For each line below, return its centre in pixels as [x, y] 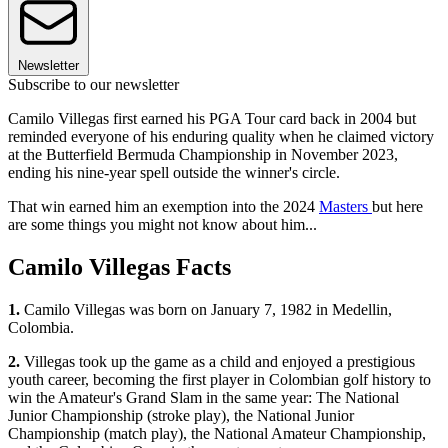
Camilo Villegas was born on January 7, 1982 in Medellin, [208, 309]
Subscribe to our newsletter [93, 85]
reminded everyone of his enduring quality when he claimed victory [221, 137]
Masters [345, 207]
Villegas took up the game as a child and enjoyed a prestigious [217, 361]
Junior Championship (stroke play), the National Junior [181, 415]
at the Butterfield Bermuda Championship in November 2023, [203, 155]
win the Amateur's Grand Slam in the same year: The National [203, 397]
